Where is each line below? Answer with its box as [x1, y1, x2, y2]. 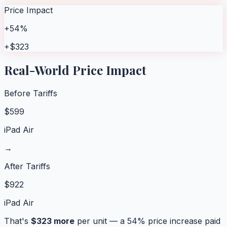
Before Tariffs [4, 88, 57, 98]
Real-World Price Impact [4, 61, 146, 78]
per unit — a [74, 215, 127, 226]
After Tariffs [4, 161, 50, 171]
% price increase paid [137, 215, 220, 226]
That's [4, 215, 31, 226]
